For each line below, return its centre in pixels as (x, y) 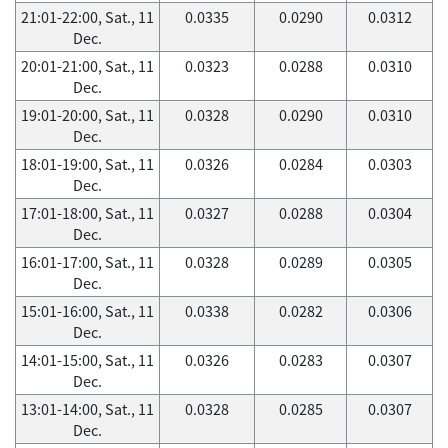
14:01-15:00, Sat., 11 (87, 360)
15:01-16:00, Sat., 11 (87, 311)
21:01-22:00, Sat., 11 (87, 17)
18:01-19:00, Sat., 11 (87, 164)
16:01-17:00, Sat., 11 (87, 262)
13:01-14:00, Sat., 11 (87, 409)
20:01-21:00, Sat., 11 (87, 66)
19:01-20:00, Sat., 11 (87, 115)
